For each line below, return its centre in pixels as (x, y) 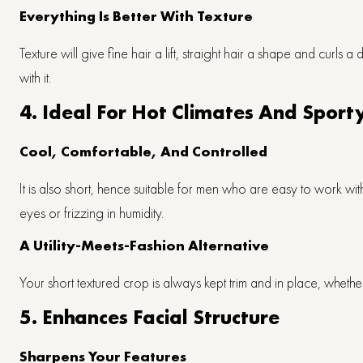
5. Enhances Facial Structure (149, 317)
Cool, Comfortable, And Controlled (143, 151)
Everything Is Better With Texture (136, 15)
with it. (35, 77)
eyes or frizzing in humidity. (92, 212)
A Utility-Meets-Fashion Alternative (144, 245)
